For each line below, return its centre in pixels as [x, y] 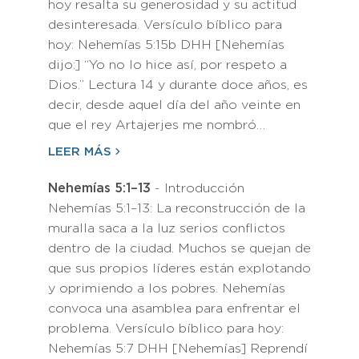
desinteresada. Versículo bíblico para [165, 25]
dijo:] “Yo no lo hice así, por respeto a [167, 65]
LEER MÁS [80, 152]
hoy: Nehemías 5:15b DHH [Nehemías [166, 45]
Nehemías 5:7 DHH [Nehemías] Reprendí [178, 349]
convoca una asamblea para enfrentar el [174, 309]
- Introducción [198, 189]
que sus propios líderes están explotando [179, 269]
